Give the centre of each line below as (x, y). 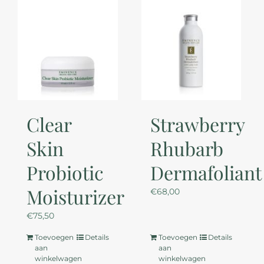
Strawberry (197, 124)
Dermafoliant (206, 172)
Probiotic (65, 172)
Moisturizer (75, 196)
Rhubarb (187, 148)
